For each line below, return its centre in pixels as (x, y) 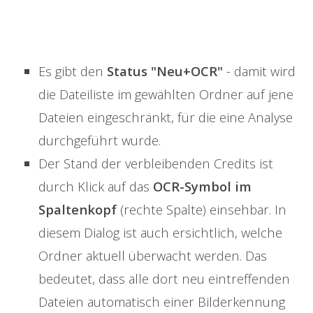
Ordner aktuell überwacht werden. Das (153, 256)
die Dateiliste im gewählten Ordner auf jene (166, 94)
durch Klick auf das (96, 187)
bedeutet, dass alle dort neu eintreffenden (164, 279)
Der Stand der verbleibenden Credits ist (156, 163)
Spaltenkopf (79, 210)
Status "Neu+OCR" (163, 71)
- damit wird (259, 71)
